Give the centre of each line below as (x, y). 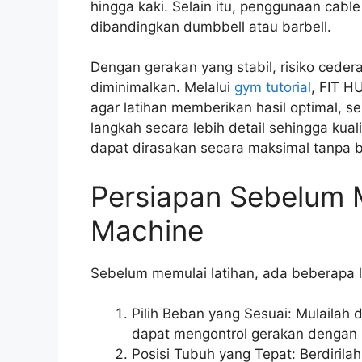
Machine (147, 230)
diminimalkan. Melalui (162, 88)
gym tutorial (273, 88)
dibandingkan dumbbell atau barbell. (211, 26)
